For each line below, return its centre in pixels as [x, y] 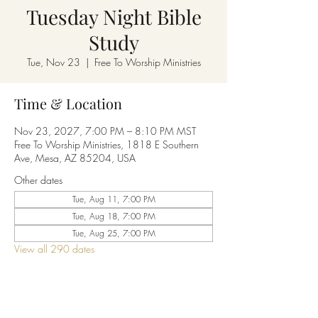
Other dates [38, 180]
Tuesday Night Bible [114, 16]
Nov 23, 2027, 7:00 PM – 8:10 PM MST [105, 131]
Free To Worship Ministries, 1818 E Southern [106, 144]
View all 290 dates [54, 248]
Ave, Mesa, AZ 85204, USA [75, 158]
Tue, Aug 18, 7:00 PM [114, 216]
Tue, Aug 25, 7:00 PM [114, 233]
